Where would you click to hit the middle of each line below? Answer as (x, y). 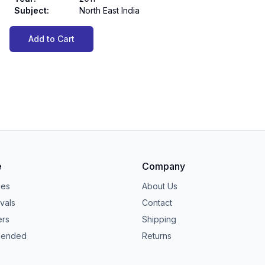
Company (164, 166)
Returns (157, 235)
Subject (30, 10)
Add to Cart (51, 39)
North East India (109, 10)
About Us (160, 186)
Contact (157, 202)
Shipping (159, 219)
